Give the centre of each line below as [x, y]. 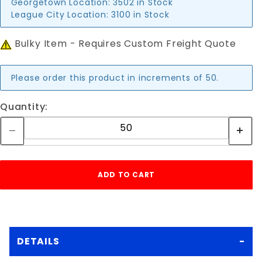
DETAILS [38, 241]
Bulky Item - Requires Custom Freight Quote [124, 44]
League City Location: [60, 14]
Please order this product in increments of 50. [115, 77]
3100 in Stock [140, 14]
